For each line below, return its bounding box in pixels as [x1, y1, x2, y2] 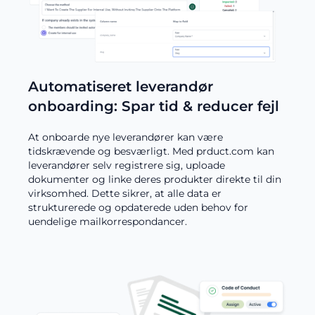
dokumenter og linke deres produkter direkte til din [28, 172, 281, 186]
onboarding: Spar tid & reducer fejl [28, 97, 279, 115]
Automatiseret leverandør [28, 77, 213, 95]
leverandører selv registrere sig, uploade [28, 158, 225, 172]
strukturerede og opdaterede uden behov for [28, 200, 248, 214]
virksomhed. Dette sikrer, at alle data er [28, 186, 221, 200]
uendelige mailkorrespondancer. [28, 214, 187, 228]
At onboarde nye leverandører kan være [28, 130, 223, 143]
